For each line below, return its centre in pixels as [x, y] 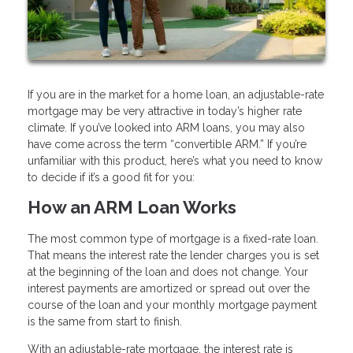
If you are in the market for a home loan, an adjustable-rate [176, 94]
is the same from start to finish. [106, 322]
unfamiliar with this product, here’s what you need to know [175, 160]
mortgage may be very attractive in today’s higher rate [165, 111]
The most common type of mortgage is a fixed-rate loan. [173, 239]
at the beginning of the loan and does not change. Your [168, 272]
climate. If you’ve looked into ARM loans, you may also [166, 127]
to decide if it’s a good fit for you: [111, 177]
